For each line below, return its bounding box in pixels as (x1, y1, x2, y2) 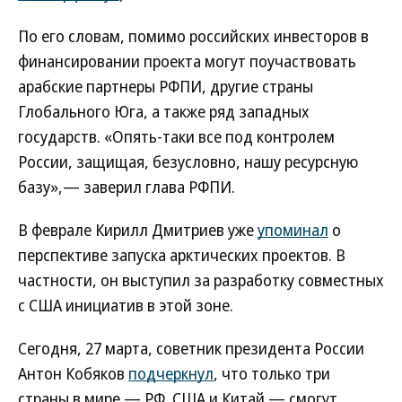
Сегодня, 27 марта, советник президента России (18, 337, 364, 359)
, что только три (214, 363, 330, 384)
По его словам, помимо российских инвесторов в (18, 25, 369, 47)
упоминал (258, 219, 328, 240)
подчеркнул (128, 363, 214, 384)
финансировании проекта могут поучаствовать (18, 50, 356, 72)
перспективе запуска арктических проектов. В (18, 244, 345, 266)
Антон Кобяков (18, 363, 128, 384)
